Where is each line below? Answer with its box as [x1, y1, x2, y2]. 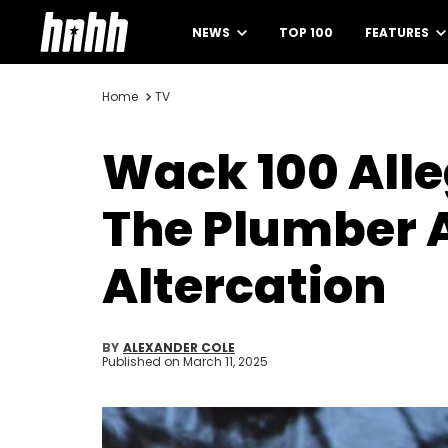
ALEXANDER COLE [123, 339, 235, 356]
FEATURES [365, 24, 432, 41]
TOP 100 [279, 24, 333, 41]
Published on [102, 353, 183, 370]
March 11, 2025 [183, 353, 268, 370]
